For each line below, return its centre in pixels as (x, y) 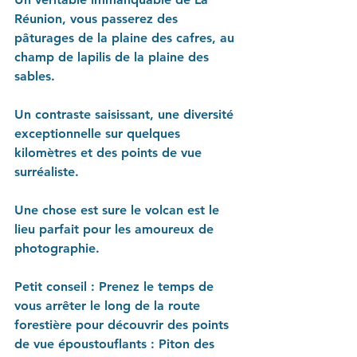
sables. (35, 76)
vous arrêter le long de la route (109, 305)
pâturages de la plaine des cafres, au (126, 37)
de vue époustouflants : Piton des (116, 343)
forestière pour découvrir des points (124, 324)
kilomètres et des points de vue (110, 152)
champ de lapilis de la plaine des (114, 57)
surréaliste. (47, 171)
